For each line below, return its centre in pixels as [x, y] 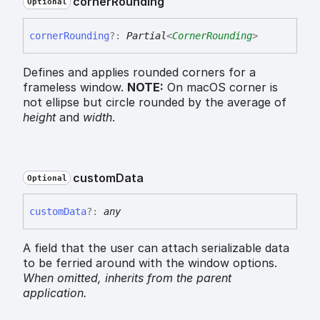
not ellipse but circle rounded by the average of [155, 102]
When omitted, [64, 278]
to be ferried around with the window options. [150, 263]
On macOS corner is [221, 87]
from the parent [187, 278]
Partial [146, 35]
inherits [124, 278]
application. [55, 293]
